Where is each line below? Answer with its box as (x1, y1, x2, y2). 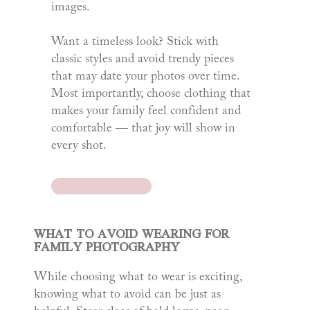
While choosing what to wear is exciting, (34, 271, 243, 284)
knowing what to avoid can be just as (34, 288, 221, 301)
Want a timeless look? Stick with (51, 36, 219, 49)
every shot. (51, 140, 107, 153)
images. (51, 1, 90, 15)
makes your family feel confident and (51, 105, 241, 118)
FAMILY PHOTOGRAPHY (34, 234, 180, 262)
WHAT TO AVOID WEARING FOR (34, 221, 230, 249)
